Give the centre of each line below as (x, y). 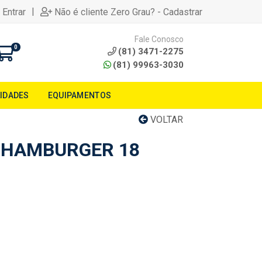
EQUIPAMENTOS (80, 95)
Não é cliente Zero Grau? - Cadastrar (128, 12)
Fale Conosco (159, 39)
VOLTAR (166, 120)
